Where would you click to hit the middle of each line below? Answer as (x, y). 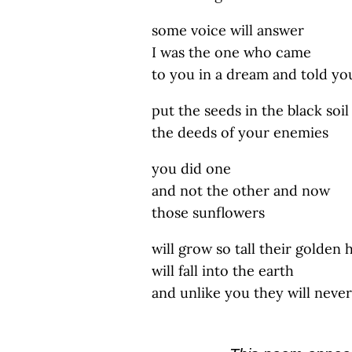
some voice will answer (228, 30)
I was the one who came (231, 52)
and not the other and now (241, 191)
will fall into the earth (223, 271)
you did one (191, 169)
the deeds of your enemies (240, 132)
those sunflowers (208, 213)
